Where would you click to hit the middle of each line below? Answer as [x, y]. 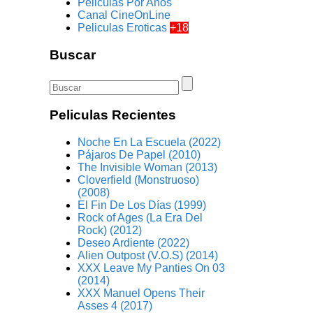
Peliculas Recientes [113, 115]
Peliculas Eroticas [124, 28]
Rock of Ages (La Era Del [140, 218]
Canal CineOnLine [124, 15]
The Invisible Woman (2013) [148, 168]
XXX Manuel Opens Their [141, 293]
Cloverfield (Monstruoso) [139, 180]
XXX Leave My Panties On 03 [152, 268]
